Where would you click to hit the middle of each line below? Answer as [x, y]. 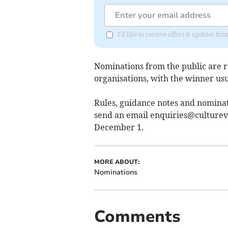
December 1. [119, 127]
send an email [122, 115]
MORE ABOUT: [117, 162]
